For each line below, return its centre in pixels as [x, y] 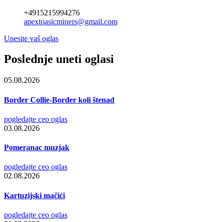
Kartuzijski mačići [34, 195]
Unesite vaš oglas [31, 38]
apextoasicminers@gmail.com [71, 21]
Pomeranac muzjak [37, 148]
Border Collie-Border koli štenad [59, 100]
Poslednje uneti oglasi [59, 59]
